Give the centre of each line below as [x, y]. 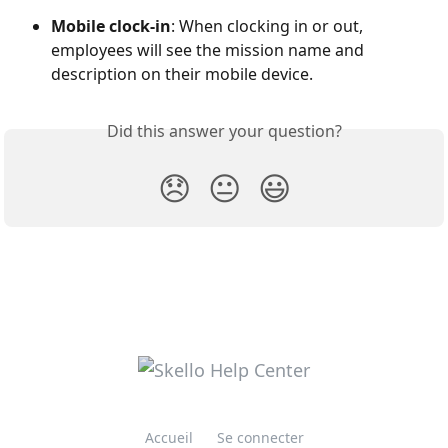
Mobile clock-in [111, 25]
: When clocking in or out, [269, 25]
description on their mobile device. [182, 73]
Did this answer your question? [224, 130]
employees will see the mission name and [209, 49]
